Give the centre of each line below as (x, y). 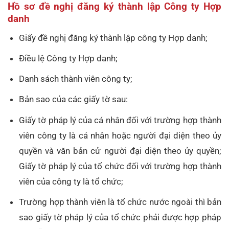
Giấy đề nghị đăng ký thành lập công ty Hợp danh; (113, 38)
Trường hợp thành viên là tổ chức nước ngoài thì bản (120, 202)
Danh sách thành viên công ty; (76, 79)
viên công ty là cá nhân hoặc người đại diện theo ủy (120, 135)
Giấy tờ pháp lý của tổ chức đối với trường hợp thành (120, 166)
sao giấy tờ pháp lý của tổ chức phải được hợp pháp (120, 217)
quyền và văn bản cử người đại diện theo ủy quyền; (120, 151)
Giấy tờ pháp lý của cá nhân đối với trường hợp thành (120, 120)
